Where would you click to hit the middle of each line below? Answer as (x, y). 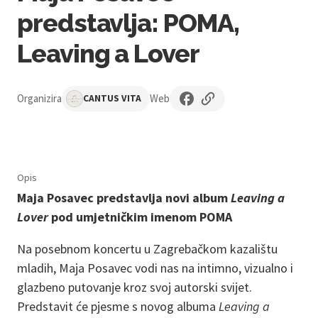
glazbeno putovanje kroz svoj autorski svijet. (135, 287)
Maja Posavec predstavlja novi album (124, 197)
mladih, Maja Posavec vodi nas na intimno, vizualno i (155, 268)
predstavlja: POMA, (128, 22)
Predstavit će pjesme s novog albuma (118, 306)
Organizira (39, 98)
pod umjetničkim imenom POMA (140, 216)
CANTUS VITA (112, 98)
